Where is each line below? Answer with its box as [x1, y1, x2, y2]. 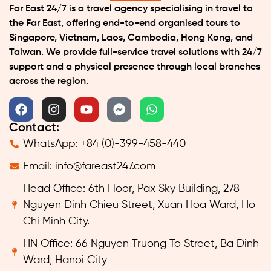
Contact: [9, 122, 59, 134]
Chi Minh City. [22, 215, 90, 227]
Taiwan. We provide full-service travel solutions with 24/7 [9, 47, 262, 57]
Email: [22, 160, 55, 172]
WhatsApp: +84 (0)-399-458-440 [22, 138, 186, 149]
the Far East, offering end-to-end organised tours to [9, 18, 240, 28]
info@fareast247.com [54, 160, 155, 172]
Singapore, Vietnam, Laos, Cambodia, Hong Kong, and [9, 33, 253, 43]
